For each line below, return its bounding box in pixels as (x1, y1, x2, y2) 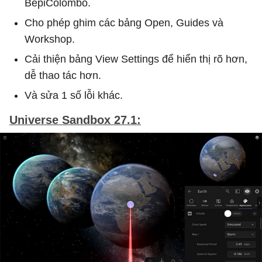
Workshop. (25, 33, 75, 45)
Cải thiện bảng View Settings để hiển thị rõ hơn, (25, 53, 247, 65)
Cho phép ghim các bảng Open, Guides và (25, 16, 223, 29)
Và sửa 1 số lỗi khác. (25, 89, 123, 101)
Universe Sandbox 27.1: (9, 113, 141, 126)
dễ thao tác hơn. (25, 69, 101, 81)
